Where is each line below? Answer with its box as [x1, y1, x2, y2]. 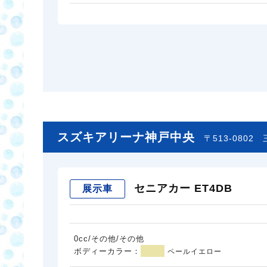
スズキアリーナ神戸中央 [57, 130, 195, 144]
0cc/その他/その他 [74, 234, 144, 243]
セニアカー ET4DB [134, 182, 232, 194]
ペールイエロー [167, 247, 222, 256]
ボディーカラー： [74, 246, 141, 256]
